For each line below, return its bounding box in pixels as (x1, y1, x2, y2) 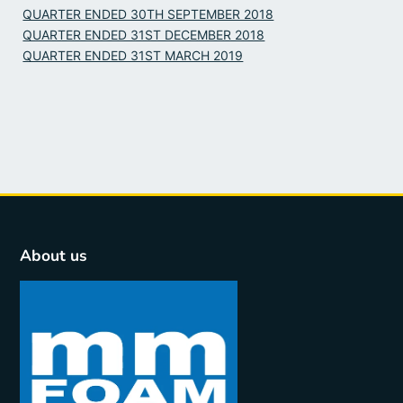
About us (20, 244, 88, 266)
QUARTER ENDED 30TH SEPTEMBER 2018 (22, 5, 274, 22)
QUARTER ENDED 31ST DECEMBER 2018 (22, 26, 265, 42)
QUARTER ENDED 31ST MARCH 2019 (22, 47, 244, 63)
